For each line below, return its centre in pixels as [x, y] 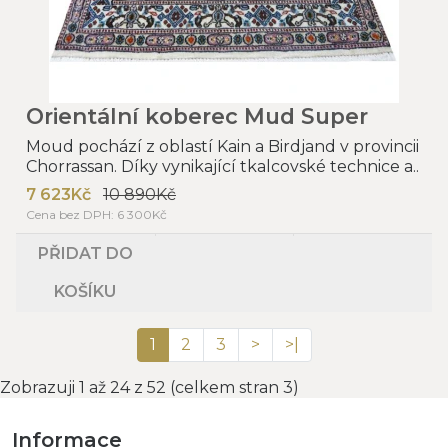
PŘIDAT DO [85, 253]
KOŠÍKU [85, 291]
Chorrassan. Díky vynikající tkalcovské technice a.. [222, 166]
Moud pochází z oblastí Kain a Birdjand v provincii [222, 146]
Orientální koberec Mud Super [197, 115]
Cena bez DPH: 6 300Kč [96, 214]
